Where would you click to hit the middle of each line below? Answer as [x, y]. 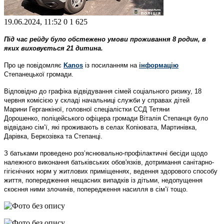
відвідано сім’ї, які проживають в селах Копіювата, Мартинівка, [100, 127]
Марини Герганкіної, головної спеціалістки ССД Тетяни [87, 109]
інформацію [159, 65]
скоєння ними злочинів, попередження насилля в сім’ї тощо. [96, 189]
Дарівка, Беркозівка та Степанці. [53, 136]
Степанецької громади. [39, 74]
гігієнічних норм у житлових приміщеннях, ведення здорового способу [111, 171]
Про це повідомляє [34, 65]
